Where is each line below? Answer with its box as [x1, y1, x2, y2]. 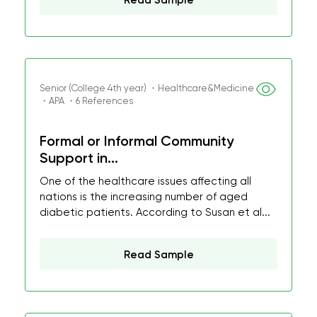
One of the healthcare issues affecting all [40, 175, 251, 188]
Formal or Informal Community [40, 132, 234, 149]
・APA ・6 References [40, 96, 133, 106]
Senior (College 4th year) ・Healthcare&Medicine [40, 83, 254, 93]
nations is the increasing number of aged [40, 190, 248, 203]
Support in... [40, 149, 118, 166]
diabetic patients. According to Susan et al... [40, 206, 270, 219]
